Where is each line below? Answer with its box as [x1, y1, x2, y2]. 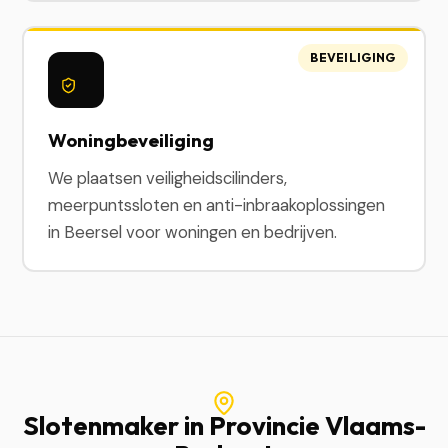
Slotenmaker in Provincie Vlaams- [22, 408, 426, 442]
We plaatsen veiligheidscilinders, [48, 167, 288, 189]
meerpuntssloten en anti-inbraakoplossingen [48, 194, 386, 216]
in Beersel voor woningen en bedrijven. [48, 221, 338, 243]
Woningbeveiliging [48, 128, 215, 152]
